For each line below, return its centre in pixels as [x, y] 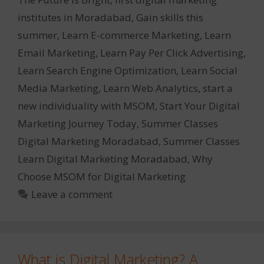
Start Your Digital [200, 105]
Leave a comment [72, 194]
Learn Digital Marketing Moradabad [103, 159]
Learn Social [209, 70]
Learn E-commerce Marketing [131, 35]
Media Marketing [58, 88]
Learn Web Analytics [151, 88]
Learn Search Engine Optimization [97, 70]
